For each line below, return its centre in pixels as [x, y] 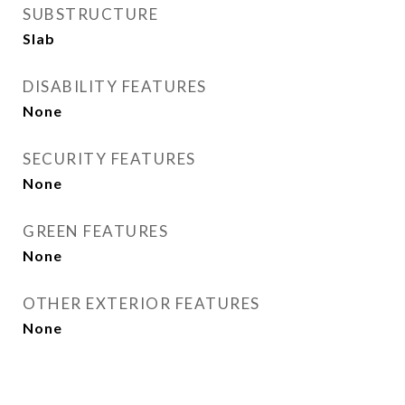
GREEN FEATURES [95, 231]
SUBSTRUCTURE [90, 14]
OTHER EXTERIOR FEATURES [141, 303]
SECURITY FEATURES [109, 159]
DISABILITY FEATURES [115, 86]
